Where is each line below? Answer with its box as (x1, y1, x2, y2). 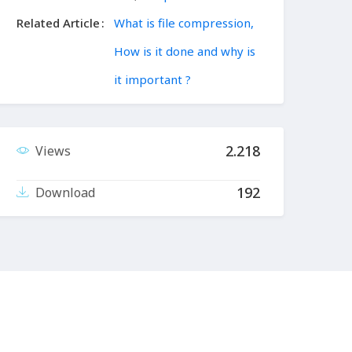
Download (35, 184, 95, 202)
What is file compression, (114, 15, 254, 31)
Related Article (16, 15, 100, 31)
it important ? (114, 71, 191, 88)
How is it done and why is (114, 43, 255, 60)
